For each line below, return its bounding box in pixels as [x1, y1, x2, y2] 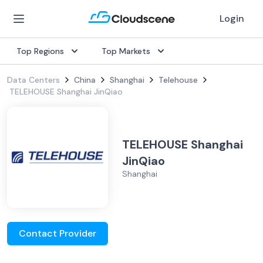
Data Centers [7, 75, 60, 85]
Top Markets [102, 46, 150, 56]
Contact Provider [19, 227, 96, 240]
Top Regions [16, 46, 64, 56]
